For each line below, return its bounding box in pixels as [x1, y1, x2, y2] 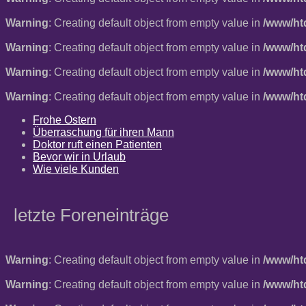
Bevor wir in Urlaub [33, 150, 126, 163]
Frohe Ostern [33, 113, 96, 126]
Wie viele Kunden [33, 163, 119, 175]
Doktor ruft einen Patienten [33, 138, 162, 150]
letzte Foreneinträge [14, 205, 169, 225]
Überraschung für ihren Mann [33, 126, 174, 138]
